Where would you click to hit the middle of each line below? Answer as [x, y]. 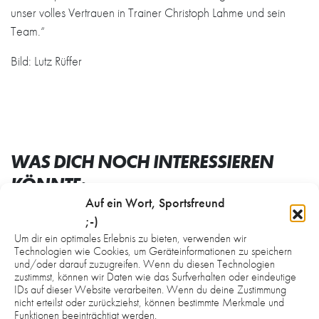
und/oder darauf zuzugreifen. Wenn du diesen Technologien [145, 264]
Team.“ [28, 31]
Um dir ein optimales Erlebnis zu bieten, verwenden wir [130, 238]
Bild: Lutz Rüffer [46, 61]
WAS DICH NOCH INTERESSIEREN [142, 161]
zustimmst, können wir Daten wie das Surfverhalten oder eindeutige [155, 277]
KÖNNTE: [48, 184]
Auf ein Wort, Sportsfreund [155, 203]
